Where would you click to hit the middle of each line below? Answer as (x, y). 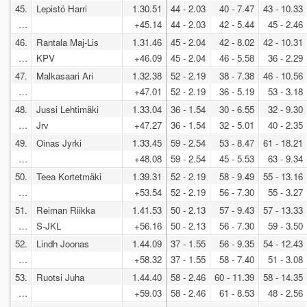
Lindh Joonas (63, 244)
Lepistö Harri (62, 9)
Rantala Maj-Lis (67, 42)
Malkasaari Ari (65, 76)
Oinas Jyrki (59, 143)
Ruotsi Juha (60, 278)
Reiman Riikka (66, 210)
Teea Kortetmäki (69, 177)
